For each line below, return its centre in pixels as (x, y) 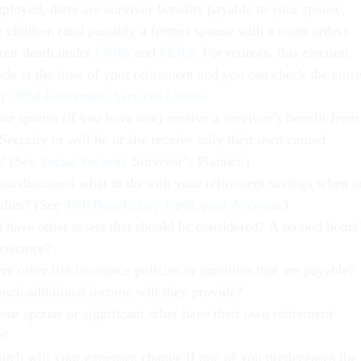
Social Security (86, 161)
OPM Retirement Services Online (107, 95)
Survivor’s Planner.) (191, 161)
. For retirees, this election (271, 52)
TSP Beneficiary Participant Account (172, 204)
